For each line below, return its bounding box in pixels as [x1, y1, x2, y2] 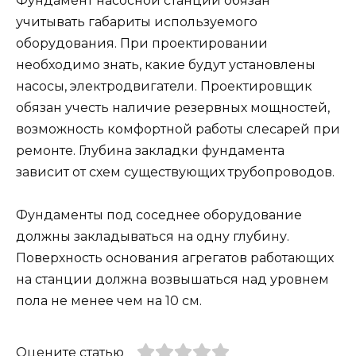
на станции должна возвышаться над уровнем [16, 272, 329, 288]
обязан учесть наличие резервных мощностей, [16, 99, 330, 115]
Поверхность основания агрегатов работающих [16, 250, 334, 266]
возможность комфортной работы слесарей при [16, 121, 340, 137]
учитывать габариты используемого [16, 14, 257, 29]
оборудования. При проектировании [16, 35, 268, 51]
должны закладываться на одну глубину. [16, 229, 289, 245]
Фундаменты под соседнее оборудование [16, 207, 302, 223]
